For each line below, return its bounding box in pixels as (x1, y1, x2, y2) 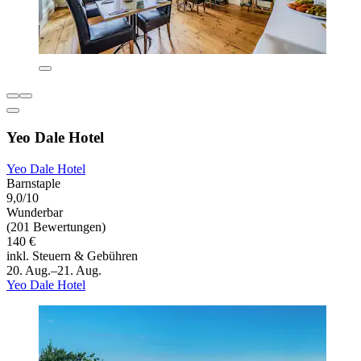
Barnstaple (6, 176, 60, 190)
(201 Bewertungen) (6, 219, 106, 234)
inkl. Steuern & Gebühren (6, 248, 138, 263)
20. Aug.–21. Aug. (6, 263, 102, 277)
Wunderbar (6, 205, 63, 219)
